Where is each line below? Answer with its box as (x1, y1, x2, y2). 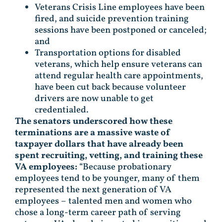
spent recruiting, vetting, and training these (15, 149, 203, 163)
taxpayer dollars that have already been (15, 138, 183, 151)
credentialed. (35, 104, 89, 117)
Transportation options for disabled (35, 47, 181, 60)
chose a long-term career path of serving (15, 206, 181, 220)
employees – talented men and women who (15, 195, 192, 208)
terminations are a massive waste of (15, 126, 170, 140)
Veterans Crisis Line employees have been (35, 1, 205, 14)
